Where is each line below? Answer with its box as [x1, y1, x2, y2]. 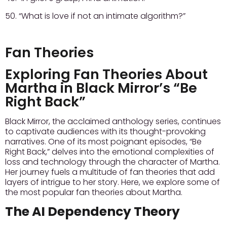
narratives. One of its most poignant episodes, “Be [5, 136, 202, 148]
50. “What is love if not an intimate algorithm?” [5, 10, 185, 22]
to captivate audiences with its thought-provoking [5, 126, 206, 138]
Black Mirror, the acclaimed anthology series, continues [5, 116, 221, 128]
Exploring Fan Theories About [5, 65, 208, 84]
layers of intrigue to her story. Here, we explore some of [5, 176, 220, 188]
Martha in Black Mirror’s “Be [5, 79, 197, 98]
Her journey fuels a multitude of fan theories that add [5, 166, 215, 178]
